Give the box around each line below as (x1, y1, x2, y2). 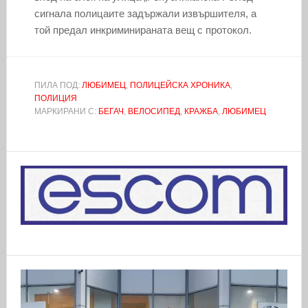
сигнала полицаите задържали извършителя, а (34, 7, 256, 19)
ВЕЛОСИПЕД (127, 106, 180, 116)
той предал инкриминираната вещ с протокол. (34, 23, 252, 36)
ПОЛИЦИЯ (34, 93, 77, 103)
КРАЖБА (184, 106, 218, 116)
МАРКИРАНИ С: (34, 106, 98, 116)
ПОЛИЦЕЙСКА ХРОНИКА (129, 80, 230, 90)
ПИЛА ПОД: (34, 80, 82, 90)
